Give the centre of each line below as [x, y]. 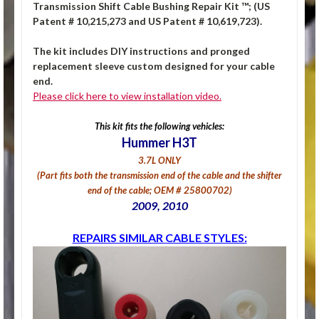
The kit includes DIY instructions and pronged [141, 51]
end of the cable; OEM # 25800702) [159, 190]
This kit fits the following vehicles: [159, 126]
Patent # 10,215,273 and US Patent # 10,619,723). [147, 21]
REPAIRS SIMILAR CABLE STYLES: [159, 238]
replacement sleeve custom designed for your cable [154, 66]
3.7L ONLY [159, 161]
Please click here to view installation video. [127, 96]
